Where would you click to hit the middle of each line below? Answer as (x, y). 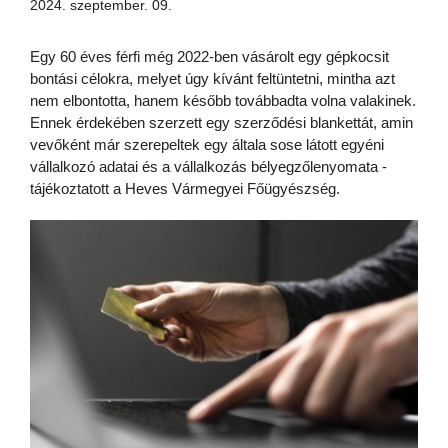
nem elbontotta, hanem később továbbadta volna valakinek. (223, 101)
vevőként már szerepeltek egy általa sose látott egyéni (207, 145)
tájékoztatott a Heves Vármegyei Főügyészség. (185, 189)
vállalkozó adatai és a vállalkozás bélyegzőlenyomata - (208, 167)
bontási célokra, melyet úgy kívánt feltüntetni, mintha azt (212, 79)
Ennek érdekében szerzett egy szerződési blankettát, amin (221, 123)
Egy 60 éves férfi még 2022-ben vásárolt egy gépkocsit (209, 57)
